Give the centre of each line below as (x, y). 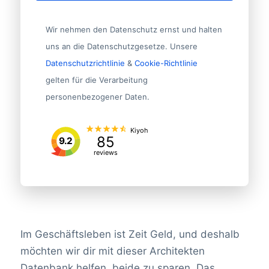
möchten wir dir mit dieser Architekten (112, 251)
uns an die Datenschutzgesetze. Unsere (121, 46)
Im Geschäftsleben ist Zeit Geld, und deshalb (130, 234)
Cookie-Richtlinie (166, 63)
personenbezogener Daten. (97, 96)
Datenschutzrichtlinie (85, 63)
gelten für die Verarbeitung (96, 80)
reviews (106, 152)
